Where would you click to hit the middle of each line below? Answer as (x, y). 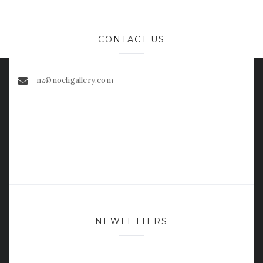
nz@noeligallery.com (75, 80)
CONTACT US (131, 39)
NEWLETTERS (131, 221)
